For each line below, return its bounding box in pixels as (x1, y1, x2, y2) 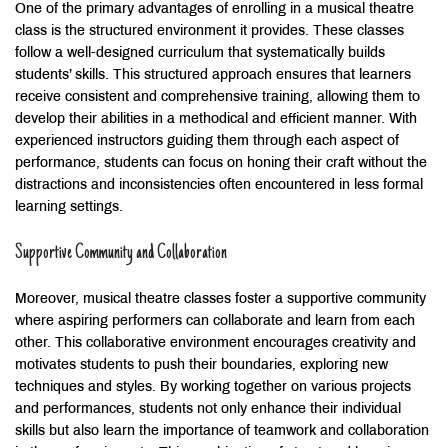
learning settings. (15, 200, 123, 214)
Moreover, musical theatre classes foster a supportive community (15, 292, 426, 306)
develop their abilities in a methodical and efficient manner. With (15, 112, 417, 126)
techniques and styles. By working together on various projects (15, 380, 411, 394)
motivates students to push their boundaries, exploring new (15, 358, 388, 372)
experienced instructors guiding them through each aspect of (15, 134, 399, 148)
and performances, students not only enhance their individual (15, 402, 401, 416)
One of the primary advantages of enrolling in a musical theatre (15, 2, 414, 16)
